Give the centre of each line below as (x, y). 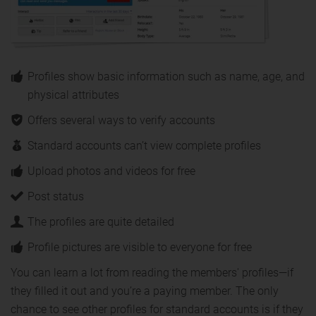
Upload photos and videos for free (111, 171)
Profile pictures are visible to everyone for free (140, 247)
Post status (56, 196)
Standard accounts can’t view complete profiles (144, 145)
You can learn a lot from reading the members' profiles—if (152, 272)
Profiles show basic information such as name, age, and (166, 76)
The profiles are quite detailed (101, 221)
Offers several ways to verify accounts (121, 120)
